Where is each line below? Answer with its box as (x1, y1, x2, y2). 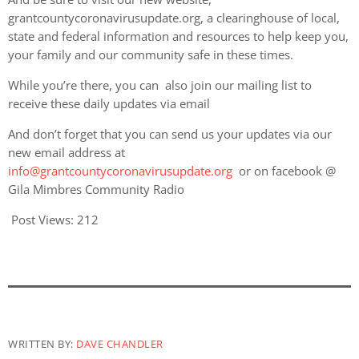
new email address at (8, 144, 125, 161)
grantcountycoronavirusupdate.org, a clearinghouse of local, (8, 10, 340, 26)
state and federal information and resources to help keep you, (8, 28, 349, 45)
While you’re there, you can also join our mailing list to (8, 77, 312, 94)
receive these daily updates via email (8, 95, 210, 112)
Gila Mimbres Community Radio (8, 181, 184, 198)
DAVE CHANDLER (76, 337, 164, 352)
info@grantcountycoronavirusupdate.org (8, 163, 232, 179)
